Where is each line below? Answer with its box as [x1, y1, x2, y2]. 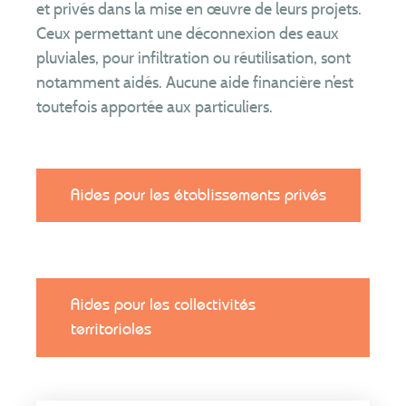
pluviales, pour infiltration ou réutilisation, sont [36, 48, 352, 69]
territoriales [71, 322, 152, 338]
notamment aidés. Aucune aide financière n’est [36, 72, 354, 93]
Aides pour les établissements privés [71, 187, 327, 203]
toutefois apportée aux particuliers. [36, 97, 274, 118]
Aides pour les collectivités [71, 297, 256, 314]
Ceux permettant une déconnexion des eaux [36, 24, 340, 44]
